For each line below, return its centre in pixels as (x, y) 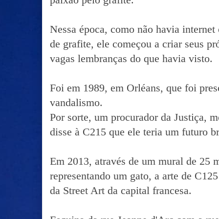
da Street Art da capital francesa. (121, 190)
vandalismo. (78, 102)
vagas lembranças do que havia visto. (133, 58)
